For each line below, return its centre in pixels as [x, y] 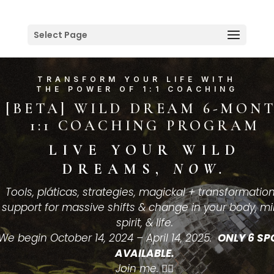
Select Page [60, 35]
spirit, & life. [145, 223]
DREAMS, [117, 169]
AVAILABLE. [145, 253]
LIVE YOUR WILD [145, 150]
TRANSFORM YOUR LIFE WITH [137, 79]
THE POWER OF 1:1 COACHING [137, 89]
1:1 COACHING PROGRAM [145, 126]
